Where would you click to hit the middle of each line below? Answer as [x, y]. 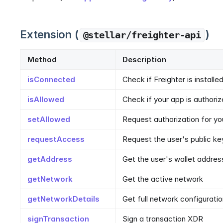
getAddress [50, 159]
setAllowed [49, 119]
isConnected [51, 80]
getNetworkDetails [63, 199]
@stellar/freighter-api [142, 35]
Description [144, 60]
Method [42, 60]
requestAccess [56, 139]
